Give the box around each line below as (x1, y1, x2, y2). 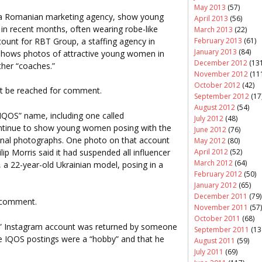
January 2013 (194, 46, 237, 57)
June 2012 (194, 124, 226, 135)
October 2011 (194, 213, 240, 223)
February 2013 (194, 35, 242, 46)
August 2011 (194, 235, 235, 246)
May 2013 (194, 2, 226, 12)
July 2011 (194, 246, 223, 257)
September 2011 (194, 224, 249, 235)
